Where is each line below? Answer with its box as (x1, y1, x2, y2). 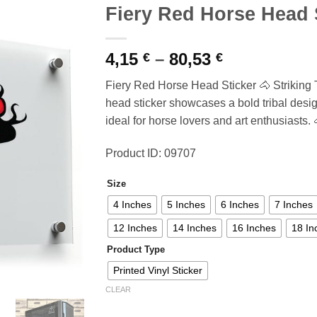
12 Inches (113, 222, 157, 234)
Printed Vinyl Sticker (113, 265, 202, 277)
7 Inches (275, 199, 313, 211)
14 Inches (173, 222, 217, 234)
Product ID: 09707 (105, 146, 196, 159)
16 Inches (232, 222, 276, 234)
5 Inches (167, 199, 205, 211)
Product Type (107, 244, 165, 255)
